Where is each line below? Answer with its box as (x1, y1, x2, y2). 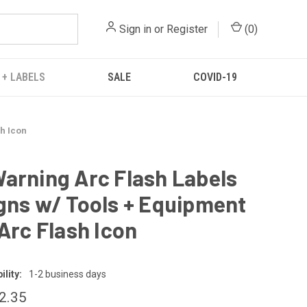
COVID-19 (193, 71, 237, 84)
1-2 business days (29, 269, 106, 280)
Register (167, 22, 208, 36)
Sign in (119, 22, 151, 36)
